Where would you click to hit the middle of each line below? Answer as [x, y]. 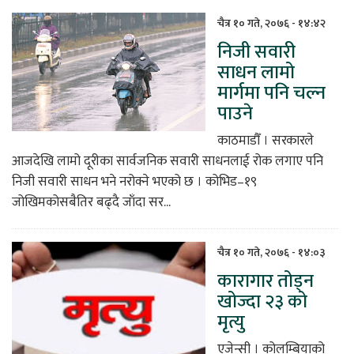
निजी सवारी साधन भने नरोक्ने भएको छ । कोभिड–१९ [134, 181]
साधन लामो [256, 72]
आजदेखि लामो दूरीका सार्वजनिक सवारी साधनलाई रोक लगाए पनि [168, 161]
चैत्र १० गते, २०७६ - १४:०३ [271, 252]
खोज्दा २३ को [262, 301]
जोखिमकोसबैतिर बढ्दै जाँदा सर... [91, 202]
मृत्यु [231, 322]
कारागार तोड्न [265, 281]
